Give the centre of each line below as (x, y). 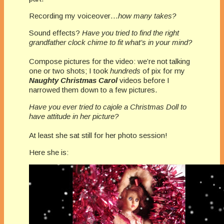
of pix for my (164, 70)
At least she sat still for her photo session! (98, 135)
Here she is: (49, 152)
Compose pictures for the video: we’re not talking (109, 61)
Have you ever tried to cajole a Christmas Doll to (108, 106)
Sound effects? (55, 32)
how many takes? (147, 15)
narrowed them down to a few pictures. (93, 89)
